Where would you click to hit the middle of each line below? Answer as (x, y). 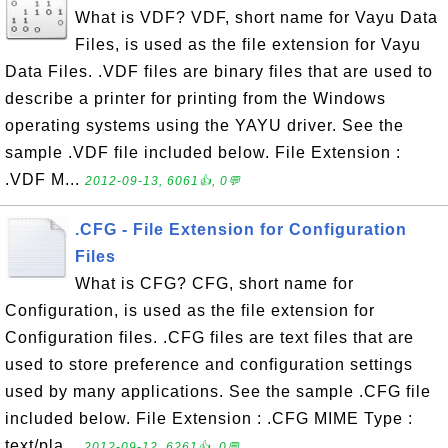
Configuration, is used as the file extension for (190, 310)
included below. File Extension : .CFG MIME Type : (209, 418)
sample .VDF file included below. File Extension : (203, 152)
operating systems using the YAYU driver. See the (204, 125)
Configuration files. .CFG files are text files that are (209, 337)
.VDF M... (45, 179)
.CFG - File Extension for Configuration (241, 229)
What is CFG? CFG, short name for (214, 283)
